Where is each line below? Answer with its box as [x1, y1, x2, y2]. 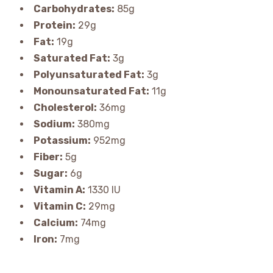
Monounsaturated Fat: [33, 85, 149, 97]
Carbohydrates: [33, 3, 115, 15]
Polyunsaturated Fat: [33, 69, 144, 81]
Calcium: [33, 217, 78, 229]
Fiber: [33, 151, 63, 163]
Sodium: [33, 118, 75, 130]
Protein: [33, 19, 76, 32]
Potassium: [33, 135, 91, 147]
